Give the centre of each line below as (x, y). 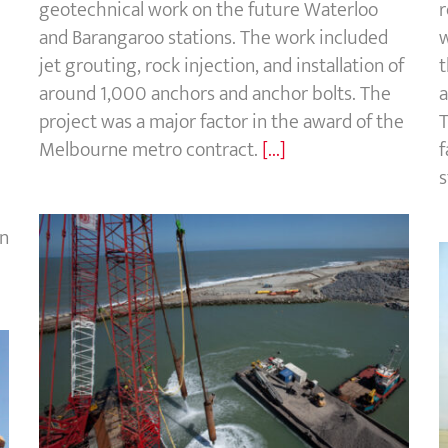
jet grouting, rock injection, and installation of (221, 65)
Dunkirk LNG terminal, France (224, 373)
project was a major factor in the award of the (221, 121)
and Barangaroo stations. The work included (213, 37)
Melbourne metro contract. (150, 149)
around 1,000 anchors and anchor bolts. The (215, 93)
